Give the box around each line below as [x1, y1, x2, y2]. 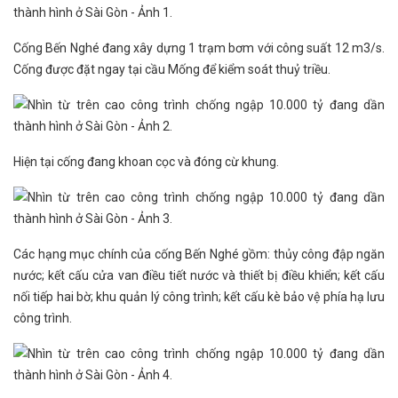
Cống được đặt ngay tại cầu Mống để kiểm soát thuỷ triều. [13, 62, 330, 76]
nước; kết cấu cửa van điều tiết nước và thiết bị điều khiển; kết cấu [13, 268, 385, 283]
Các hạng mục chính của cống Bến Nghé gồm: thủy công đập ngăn [13, 247, 385, 261]
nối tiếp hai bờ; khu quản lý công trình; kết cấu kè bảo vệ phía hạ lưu [13, 290, 385, 304]
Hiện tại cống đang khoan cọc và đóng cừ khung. [13, 155, 279, 169]
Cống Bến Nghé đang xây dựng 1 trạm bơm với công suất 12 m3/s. [13, 41, 385, 55]
